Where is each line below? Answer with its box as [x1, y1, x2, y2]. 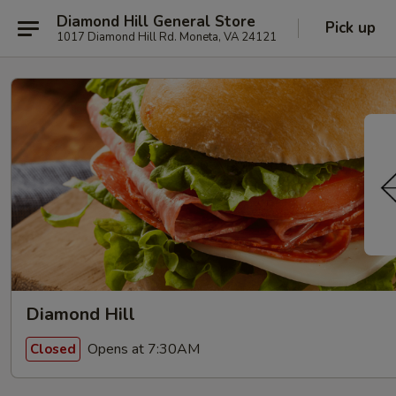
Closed [30, 339, 76, 358]
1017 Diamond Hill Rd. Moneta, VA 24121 [57, 28, 277, 45]
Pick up [325, 18, 376, 38]
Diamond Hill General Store [57, 11, 255, 32]
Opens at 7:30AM [84, 339, 200, 359]
